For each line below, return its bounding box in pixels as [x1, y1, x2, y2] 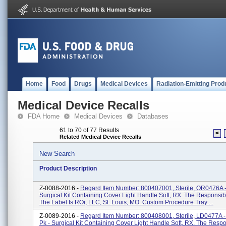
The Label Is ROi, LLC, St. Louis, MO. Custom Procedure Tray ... [39, 199, 213, 206]
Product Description [39, 165, 97, 172]
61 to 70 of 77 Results [60, 127, 119, 134]
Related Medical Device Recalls [60, 134, 141, 140]
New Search [39, 150, 75, 157]
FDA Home [28, 112, 60, 120]
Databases [137, 112, 168, 120]
